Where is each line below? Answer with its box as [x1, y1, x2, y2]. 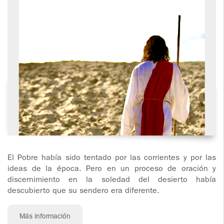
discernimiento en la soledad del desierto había [7, 176, 216, 185]
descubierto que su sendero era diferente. [7, 187, 159, 196]
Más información [19, 213, 70, 221]
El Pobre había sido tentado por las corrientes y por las [7, 154, 216, 163]
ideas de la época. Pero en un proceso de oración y [7, 165, 216, 174]
